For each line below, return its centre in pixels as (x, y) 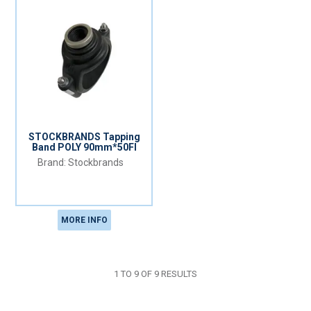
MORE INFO (84, 220)
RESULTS (178, 274)
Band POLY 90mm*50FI (84, 148)
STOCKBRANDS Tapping (84, 137)
